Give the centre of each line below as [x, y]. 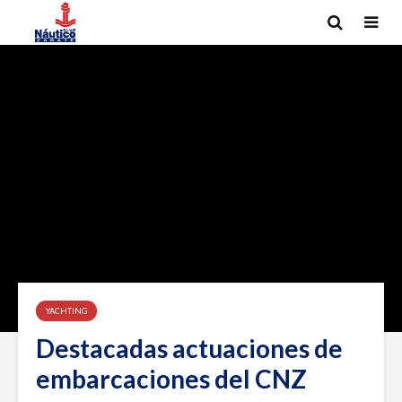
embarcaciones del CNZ [171, 379]
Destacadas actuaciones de [189, 348]
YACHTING [66, 311]
